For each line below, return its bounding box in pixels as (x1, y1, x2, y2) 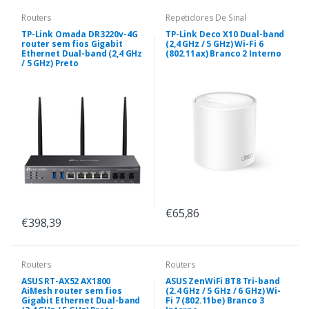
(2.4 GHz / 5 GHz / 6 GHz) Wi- (166, 284, 281, 297)
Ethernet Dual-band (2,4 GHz (21, 47, 143, 59)
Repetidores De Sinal (166, 11, 247, 23)
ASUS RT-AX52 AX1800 (21, 275, 111, 287)
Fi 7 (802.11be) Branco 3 (166, 294, 264, 306)
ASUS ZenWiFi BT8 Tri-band (166, 275, 280, 287)
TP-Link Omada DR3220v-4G (21, 28, 138, 40)
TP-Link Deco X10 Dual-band (166, 28, 285, 40)
